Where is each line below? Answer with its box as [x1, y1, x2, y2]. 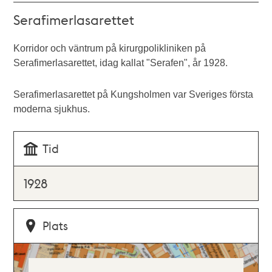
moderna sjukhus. [13, 104, 90, 114]
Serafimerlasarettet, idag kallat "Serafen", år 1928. [13, 58, 231, 68]
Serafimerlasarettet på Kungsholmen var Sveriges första [13, 89, 254, 100]
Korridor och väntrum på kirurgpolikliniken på [13, 43, 206, 53]
